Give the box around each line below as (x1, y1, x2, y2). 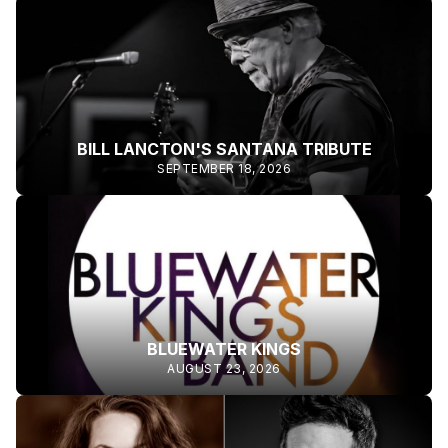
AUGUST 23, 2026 (167, 361, 281, 376)
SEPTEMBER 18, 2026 (157, 161, 291, 176)
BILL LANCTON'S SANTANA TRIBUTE (76, 139, 372, 159)
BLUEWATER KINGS (147, 339, 301, 359)
